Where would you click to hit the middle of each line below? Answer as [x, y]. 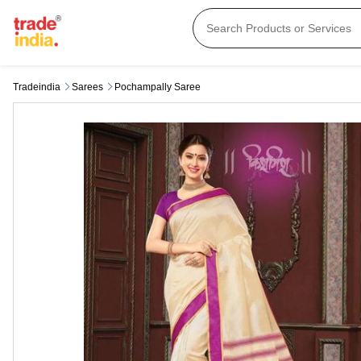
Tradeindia [37, 87]
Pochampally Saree [158, 87]
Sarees [87, 87]
